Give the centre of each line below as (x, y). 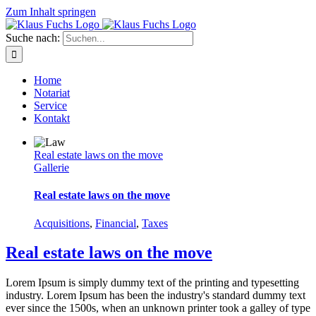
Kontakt (52, 118)
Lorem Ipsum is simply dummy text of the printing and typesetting (152, 283)
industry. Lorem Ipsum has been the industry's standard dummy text (156, 296)
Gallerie (51, 168)
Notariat (52, 93)
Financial (116, 223)
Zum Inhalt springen (51, 12)
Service (50, 105)
